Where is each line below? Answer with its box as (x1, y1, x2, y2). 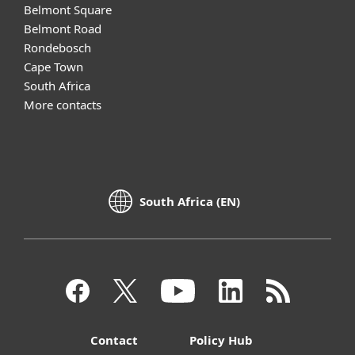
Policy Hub (189, 331, 253, 348)
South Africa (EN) (139, 193, 240, 210)
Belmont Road (24, 20, 101, 36)
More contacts (24, 96, 101, 113)
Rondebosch (24, 39, 91, 55)
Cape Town (24, 58, 83, 74)
